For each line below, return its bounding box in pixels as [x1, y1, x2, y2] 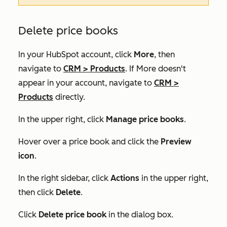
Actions [110, 173, 139, 183]
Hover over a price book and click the [18, 137, 161, 147]
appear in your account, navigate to [18, 78, 154, 88]
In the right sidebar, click [18, 173, 110, 183]
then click [18, 187, 56, 198]
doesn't [156, 64, 186, 74]
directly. [53, 92, 85, 102]
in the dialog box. [106, 210, 173, 220]
